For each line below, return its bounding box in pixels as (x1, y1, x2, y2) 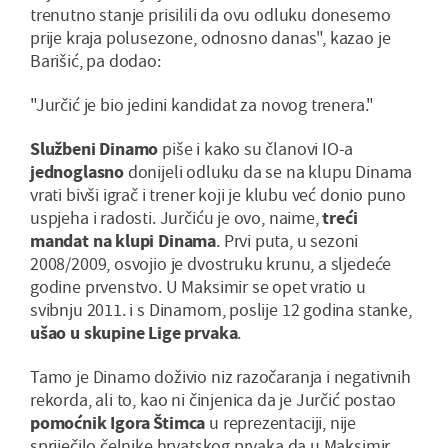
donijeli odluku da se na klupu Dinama (124, 160, 413, 184)
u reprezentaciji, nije (205, 411, 357, 435)
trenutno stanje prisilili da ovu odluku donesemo (30, 3, 391, 27)
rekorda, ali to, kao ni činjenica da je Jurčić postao (30, 388, 396, 412)
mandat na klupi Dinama (30, 229, 217, 253)
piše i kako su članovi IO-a (158, 137, 354, 161)
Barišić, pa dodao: (30, 49, 161, 73)
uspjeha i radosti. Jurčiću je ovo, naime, (30, 206, 319, 230)
